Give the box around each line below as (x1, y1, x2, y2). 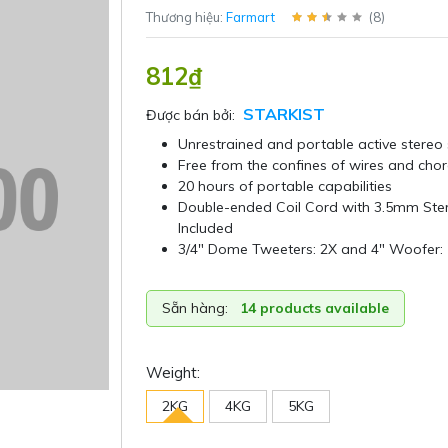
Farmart (225, 8, 275, 25)
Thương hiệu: (145, 8, 226, 25)
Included (177, 218, 233, 237)
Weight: (145, 362, 200, 382)
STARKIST (242, 103, 325, 124)
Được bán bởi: (145, 105, 235, 124)
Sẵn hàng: (161, 298, 228, 317)
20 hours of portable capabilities (177, 176, 392, 195)
